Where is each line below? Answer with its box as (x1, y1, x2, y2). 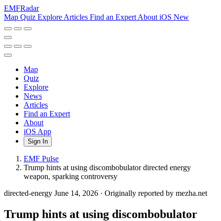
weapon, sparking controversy (24, 172, 117, 181)
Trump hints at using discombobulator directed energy (24, 163, 191, 172)
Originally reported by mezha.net (105, 189, 207, 197)
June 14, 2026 (54, 189, 100, 197)
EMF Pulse (24, 154, 59, 163)
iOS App (24, 127, 51, 136)
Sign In (28, 138, 48, 145)
